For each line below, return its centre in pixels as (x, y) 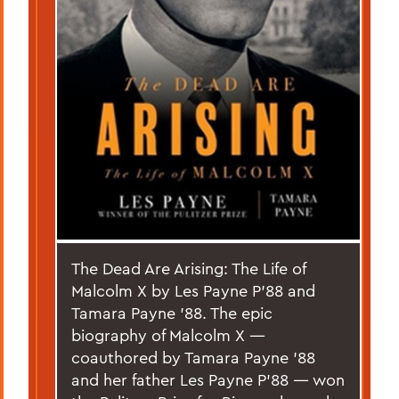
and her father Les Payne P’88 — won (208, 379)
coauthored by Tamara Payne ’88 (193, 357)
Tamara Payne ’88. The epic (172, 313)
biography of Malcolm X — (168, 335)
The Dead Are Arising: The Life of (189, 268)
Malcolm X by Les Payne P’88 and (193, 290)
